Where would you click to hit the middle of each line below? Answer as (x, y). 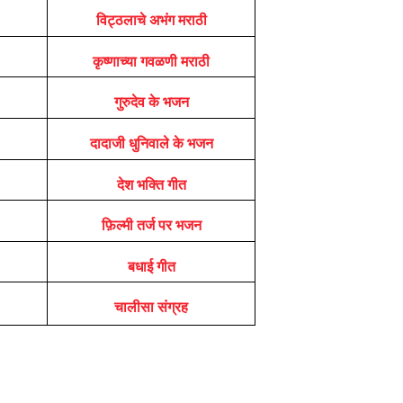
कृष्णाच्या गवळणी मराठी (151, 61)
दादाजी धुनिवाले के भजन (151, 143)
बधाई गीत (151, 266)
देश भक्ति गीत (151, 184)
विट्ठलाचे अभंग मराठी (151, 20)
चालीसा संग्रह (151, 307)
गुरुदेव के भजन (151, 102)
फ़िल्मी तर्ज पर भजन (151, 225)
